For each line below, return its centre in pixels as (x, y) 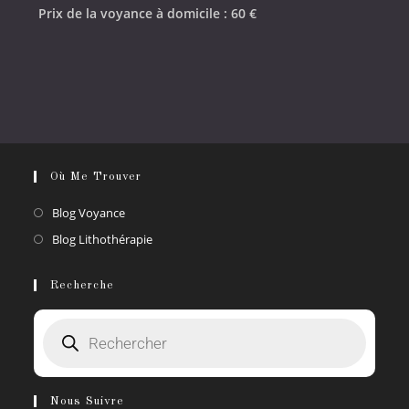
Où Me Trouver (96, 176)
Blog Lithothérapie (103, 239)
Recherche (83, 285)
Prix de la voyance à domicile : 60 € (148, 13)
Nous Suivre (88, 401)
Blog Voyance (89, 212)
